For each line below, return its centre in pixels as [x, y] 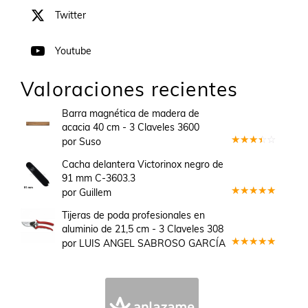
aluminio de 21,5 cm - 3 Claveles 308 [143, 229]
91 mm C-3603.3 [99, 178]
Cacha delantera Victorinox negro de [143, 165]
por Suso [81, 142]
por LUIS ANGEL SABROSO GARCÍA [144, 244]
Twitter [70, 15]
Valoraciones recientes [130, 89]
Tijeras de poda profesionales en [133, 216]
